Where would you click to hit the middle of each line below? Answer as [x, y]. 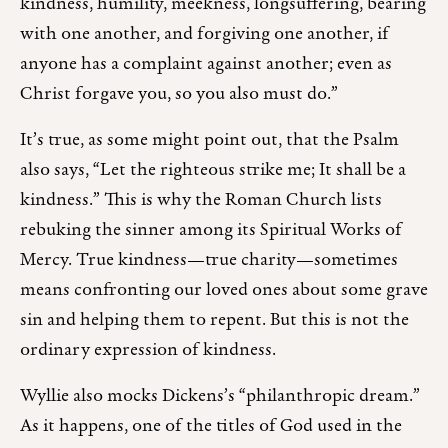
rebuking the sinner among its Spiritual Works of [211, 231]
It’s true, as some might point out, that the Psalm [209, 141]
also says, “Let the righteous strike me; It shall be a [213, 171]
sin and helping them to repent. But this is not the [214, 321]
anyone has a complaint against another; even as [206, 65]
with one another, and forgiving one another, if [204, 35]
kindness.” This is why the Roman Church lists [201, 201]
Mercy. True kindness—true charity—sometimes [209, 261]
